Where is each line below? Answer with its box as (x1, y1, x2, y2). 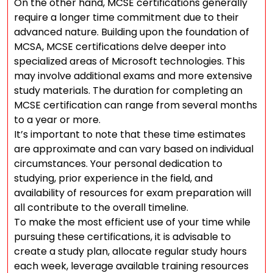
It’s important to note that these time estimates (14, 127, 246, 141)
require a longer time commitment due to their (14, 10, 239, 24)
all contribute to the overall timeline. (14, 200, 188, 214)
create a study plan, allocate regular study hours (14, 244, 247, 258)
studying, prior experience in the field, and (14, 171, 213, 185)
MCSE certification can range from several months (14, 98, 257, 112)
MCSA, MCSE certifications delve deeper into (14, 40, 226, 54)
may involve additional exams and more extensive (14, 69, 252, 83)
